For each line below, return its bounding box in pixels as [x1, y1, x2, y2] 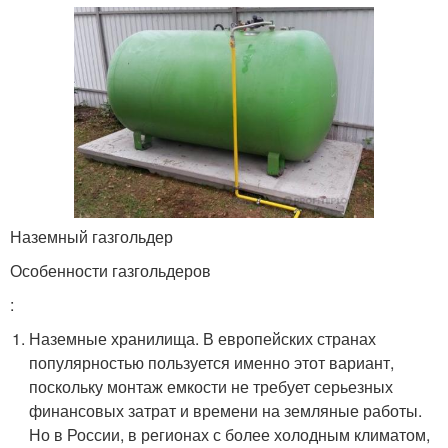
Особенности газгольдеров [10, 259, 211, 283]
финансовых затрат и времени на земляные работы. [29, 399, 423, 423]
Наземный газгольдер [10, 225, 173, 249]
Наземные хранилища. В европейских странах [29, 327, 377, 351]
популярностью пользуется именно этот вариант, [29, 351, 395, 375]
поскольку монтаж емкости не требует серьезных [29, 375, 394, 399]
